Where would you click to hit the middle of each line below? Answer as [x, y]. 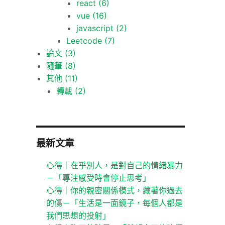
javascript [96, 28]
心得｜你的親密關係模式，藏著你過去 [114, 191]
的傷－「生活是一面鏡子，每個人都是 [114, 203]
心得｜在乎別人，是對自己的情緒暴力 [114, 165]
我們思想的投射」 [78, 216]
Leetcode [85, 41]
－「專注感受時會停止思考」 [98, 178]
